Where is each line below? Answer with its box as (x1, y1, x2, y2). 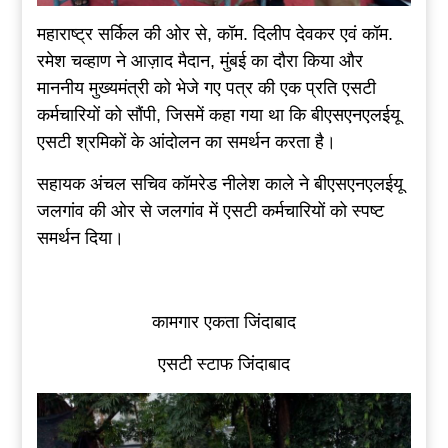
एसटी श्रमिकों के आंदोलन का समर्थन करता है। (36, 132, 336, 153)
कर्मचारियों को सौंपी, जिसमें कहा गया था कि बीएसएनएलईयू (36, 105, 400, 126)
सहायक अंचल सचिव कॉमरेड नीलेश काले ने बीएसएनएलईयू (36, 174, 403, 195)
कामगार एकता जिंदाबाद (151, 312, 296, 333)
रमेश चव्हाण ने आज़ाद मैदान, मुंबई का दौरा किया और (36, 51, 363, 72)
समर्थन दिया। (36, 228, 124, 249)
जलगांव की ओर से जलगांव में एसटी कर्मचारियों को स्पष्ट (36, 201, 384, 222)
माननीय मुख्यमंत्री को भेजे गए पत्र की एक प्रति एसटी (36, 78, 376, 99)
